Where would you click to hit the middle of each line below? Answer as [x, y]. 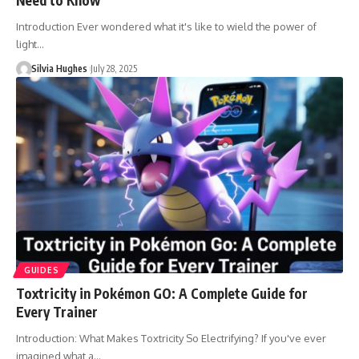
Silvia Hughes [59, 68]
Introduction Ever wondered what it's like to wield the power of [166, 26]
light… [30, 44]
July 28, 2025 [113, 68]
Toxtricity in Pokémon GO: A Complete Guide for [162, 293]
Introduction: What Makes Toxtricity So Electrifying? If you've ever [171, 338]
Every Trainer [57, 311]
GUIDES [42, 270]
